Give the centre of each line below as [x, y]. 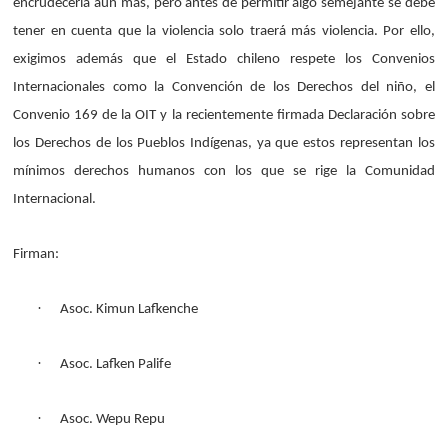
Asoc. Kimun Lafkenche [129, 309]
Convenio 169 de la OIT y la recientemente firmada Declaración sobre [224, 115]
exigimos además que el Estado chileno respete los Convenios [224, 59]
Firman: [36, 254]
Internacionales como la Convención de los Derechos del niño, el [224, 87]
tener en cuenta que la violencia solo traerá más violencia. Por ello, [224, 31]
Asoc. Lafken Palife [116, 364]
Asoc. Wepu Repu [113, 419]
